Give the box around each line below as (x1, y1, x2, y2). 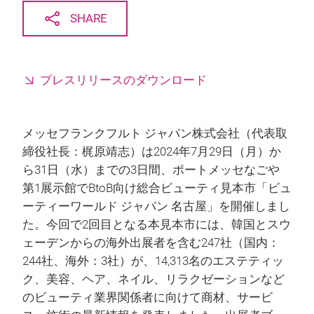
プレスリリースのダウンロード (40, 74, 207, 87)
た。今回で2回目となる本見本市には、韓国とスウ (22, 218, 291, 231)
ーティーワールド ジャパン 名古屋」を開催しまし (22, 200, 290, 213)
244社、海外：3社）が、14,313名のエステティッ (22, 254, 284, 268)
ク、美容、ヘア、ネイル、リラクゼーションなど (22, 273, 285, 286)
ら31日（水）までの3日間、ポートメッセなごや (22, 163, 280, 177)
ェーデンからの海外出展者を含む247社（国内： (22, 236, 280, 250)
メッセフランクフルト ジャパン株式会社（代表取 (22, 127, 287, 140)
